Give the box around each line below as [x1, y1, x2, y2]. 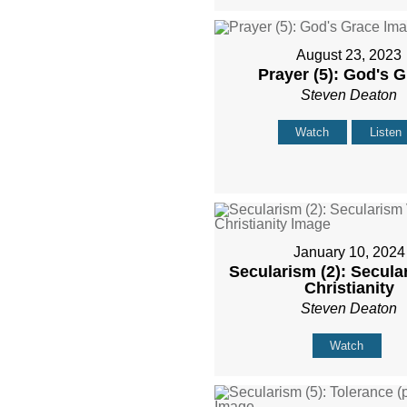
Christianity [303, 279, 394, 298]
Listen [370, 125, 402, 140]
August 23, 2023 [296, 47, 402, 64]
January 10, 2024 [293, 244, 405, 261]
